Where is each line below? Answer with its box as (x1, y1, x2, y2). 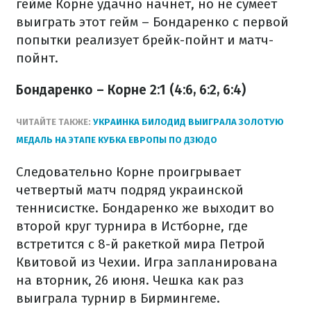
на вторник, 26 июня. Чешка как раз (16, 272, 244, 288)
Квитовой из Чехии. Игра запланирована (16, 254, 278, 270)
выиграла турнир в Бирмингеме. (16, 290, 220, 306)
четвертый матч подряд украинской (16, 182, 244, 198)
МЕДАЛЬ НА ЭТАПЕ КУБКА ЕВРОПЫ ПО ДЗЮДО (16, 135, 217, 145)
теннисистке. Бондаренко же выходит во (16, 200, 274, 216)
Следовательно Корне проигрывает (16, 164, 241, 180)
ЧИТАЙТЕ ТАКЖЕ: (16, 117, 93, 127)
